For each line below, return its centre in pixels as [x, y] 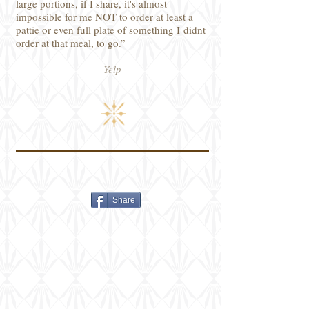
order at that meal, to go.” [74, 43]
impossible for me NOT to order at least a [104, 17]
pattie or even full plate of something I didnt [111, 30]
